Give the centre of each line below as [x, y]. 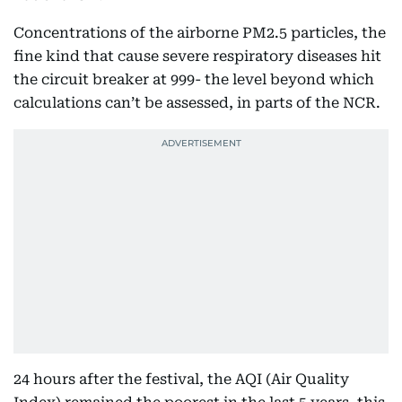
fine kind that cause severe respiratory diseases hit [197, 56]
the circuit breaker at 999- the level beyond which [194, 79]
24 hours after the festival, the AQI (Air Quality [181, 379]
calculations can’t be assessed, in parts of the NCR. [197, 103]
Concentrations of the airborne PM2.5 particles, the [200, 33]
